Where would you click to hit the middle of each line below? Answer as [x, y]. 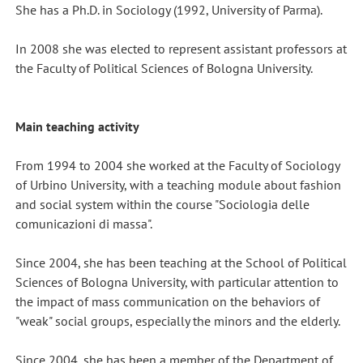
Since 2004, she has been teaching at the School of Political [181, 262]
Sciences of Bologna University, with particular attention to [177, 282]
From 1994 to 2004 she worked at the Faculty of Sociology [177, 165]
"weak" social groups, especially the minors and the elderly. [177, 320]
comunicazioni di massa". [83, 223]
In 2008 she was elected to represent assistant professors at [181, 48]
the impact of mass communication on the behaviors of [167, 301]
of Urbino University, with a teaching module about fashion [178, 184]
